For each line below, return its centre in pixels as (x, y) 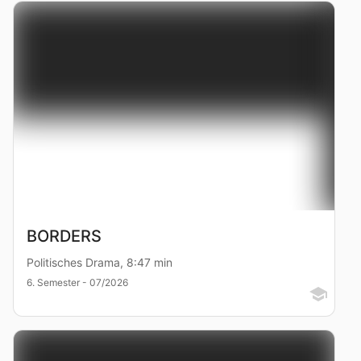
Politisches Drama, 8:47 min (100, 262)
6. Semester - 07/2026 (77, 282)
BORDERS (64, 236)
